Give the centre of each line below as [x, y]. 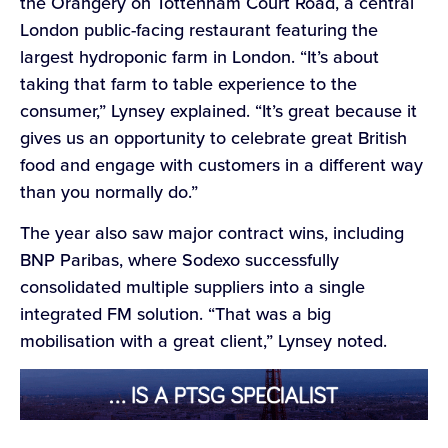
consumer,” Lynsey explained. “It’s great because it [218, 110]
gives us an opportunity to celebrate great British [213, 137]
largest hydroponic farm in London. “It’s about [199, 56]
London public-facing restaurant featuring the [199, 29]
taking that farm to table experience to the [188, 83]
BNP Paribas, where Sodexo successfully [179, 260]
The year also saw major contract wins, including [212, 233]
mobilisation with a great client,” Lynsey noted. [206, 341]
